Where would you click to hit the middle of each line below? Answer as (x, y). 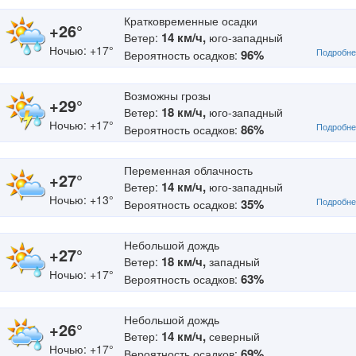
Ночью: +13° (81, 199)
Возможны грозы (167, 95)
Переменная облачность (188, 170)
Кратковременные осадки (191, 21)
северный (233, 336)
